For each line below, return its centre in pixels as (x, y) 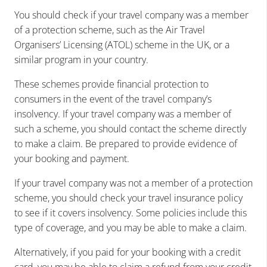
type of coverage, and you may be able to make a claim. (131, 228)
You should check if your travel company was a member (131, 15)
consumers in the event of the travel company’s (113, 99)
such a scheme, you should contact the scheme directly (130, 129)
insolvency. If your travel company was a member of (123, 114)
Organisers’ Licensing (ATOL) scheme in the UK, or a (122, 45)
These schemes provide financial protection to (111, 84)
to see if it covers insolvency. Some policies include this (131, 213)
